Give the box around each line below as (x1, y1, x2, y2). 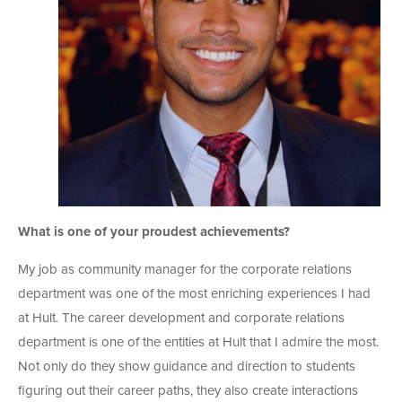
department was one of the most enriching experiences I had (18, 286, 371, 301)
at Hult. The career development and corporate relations (18, 310, 345, 325)
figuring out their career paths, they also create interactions (18, 383, 358, 398)
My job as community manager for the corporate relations (18, 262, 352, 276)
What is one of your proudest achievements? (18, 224, 290, 239)
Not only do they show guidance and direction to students (18, 359, 355, 373)
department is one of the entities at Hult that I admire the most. (18, 335, 379, 349)
